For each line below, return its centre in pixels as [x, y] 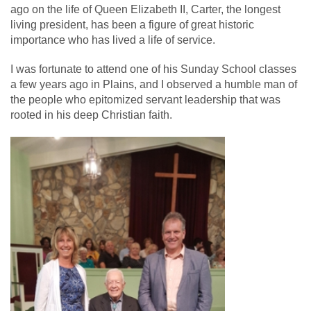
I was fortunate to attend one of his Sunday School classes [153, 69]
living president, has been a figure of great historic [132, 25]
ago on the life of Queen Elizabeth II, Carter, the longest [145, 9]
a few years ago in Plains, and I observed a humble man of [154, 84]
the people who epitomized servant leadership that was [145, 100]
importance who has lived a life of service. [113, 40]
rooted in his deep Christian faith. [91, 115]
